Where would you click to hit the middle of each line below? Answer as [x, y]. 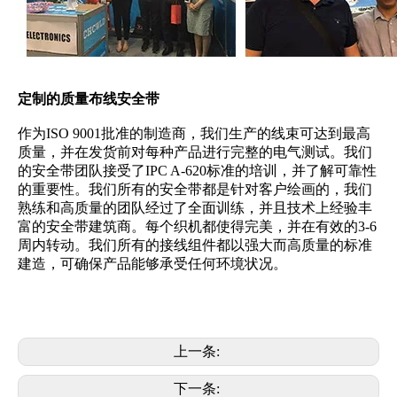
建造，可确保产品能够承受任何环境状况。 [152, 264]
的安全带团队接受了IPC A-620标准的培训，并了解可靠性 [197, 171]
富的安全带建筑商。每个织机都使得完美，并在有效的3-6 [197, 227]
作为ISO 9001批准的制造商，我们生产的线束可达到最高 [194, 134]
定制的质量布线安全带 [89, 99]
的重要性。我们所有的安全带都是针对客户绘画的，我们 [195, 190]
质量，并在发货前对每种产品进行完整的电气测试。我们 [195, 152]
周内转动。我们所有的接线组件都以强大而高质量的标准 [195, 245]
